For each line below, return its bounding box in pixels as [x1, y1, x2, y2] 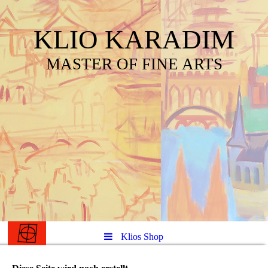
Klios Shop [121, 232, 163, 242]
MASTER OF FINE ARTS [45, 55, 223, 73]
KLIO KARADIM [33, 25, 234, 54]
